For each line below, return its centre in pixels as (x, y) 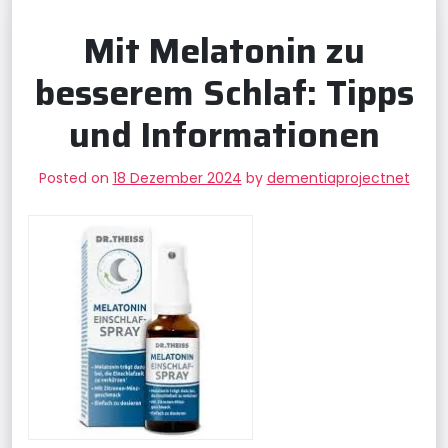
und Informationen (224, 134)
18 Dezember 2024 (177, 178)
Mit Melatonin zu (224, 50)
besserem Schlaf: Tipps (224, 92)
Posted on (75, 178)
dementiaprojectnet (338, 178)
